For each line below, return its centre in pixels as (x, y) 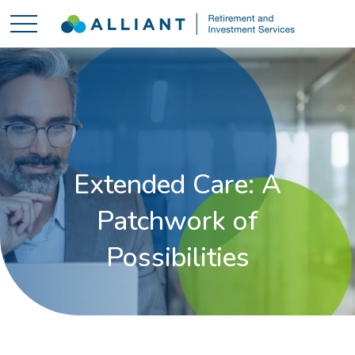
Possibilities (177, 258)
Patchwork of (177, 221)
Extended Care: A (177, 185)
